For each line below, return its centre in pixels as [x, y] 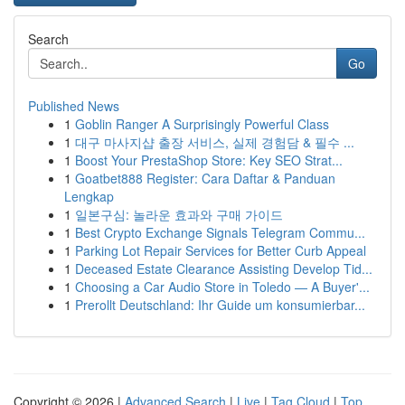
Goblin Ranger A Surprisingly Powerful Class [202, 124]
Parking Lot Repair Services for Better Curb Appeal [221, 250]
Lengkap [89, 196]
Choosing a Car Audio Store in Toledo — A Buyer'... [222, 287]
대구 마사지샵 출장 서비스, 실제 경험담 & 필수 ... [215, 142]
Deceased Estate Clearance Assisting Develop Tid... [224, 268]
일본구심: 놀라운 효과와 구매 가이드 [179, 214]
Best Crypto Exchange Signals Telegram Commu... [220, 232]
